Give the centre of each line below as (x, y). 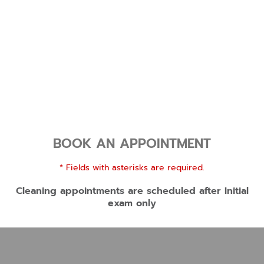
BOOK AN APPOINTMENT (132, 143)
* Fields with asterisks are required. (132, 168)
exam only (132, 203)
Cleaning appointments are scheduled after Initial (132, 191)
